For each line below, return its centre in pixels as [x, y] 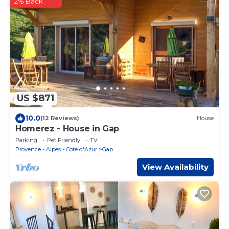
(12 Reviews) [60, 118]
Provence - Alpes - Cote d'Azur [56, 149]
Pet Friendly [64, 140]
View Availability [175, 167]
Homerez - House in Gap [67, 128]
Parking [26, 140]
